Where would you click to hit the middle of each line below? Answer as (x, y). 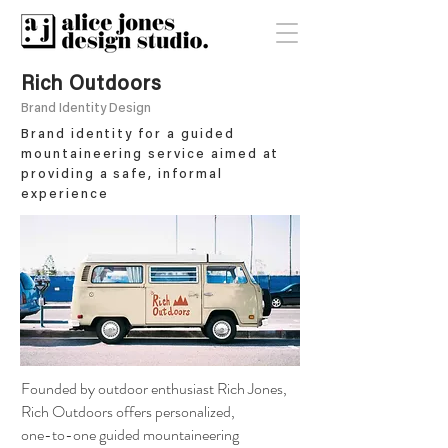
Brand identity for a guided (128, 134)
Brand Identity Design (86, 108)
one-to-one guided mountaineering (130, 434)
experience (65, 194)
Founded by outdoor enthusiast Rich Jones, (154, 388)
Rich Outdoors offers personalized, (128, 411)
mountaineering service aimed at (150, 154)
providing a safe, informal (122, 174)
